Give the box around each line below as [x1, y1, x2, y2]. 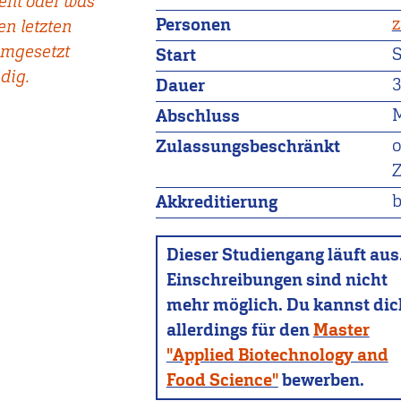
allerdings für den [166, 319, 313, 342]
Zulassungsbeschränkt [156, 135, 341, 158]
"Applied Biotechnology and [166, 344, 388, 367]
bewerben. [277, 369, 364, 392]
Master [312, 319, 370, 342]
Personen [156, 13, 232, 37]
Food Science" [166, 369, 278, 392]
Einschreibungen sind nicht [166, 269, 388, 292]
